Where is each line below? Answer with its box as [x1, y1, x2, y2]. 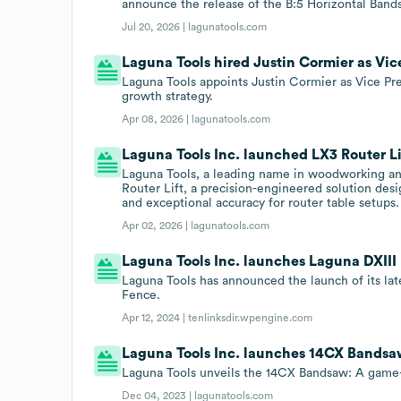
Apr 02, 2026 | [122, 219, 192, 231]
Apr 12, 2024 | [122, 311, 189, 323]
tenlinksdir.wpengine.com [188, 311, 313, 323]
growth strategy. [122, 90, 214, 103]
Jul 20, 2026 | [122, 21, 189, 32]
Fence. [122, 288, 161, 302]
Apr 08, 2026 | [122, 113, 192, 124]
